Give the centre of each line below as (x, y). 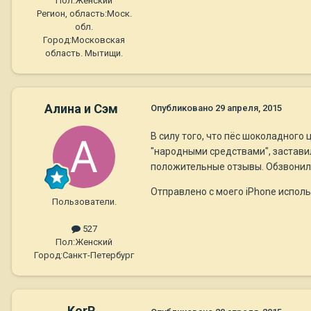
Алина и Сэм (81, 109)
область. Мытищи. (84, 53)
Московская (98, 40)
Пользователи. (84, 202)
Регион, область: (72, 14)
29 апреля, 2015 (249, 108)
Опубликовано (183, 108)
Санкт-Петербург (98, 255)
